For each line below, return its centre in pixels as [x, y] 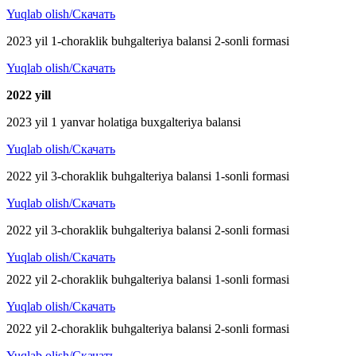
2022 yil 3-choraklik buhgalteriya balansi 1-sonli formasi [148, 176]
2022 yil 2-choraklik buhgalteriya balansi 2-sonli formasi [148, 329]
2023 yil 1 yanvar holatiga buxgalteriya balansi [124, 122]
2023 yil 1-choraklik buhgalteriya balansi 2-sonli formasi [148, 41]
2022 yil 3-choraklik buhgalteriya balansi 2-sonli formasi [148, 230]
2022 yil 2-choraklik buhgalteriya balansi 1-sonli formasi [148, 280]
